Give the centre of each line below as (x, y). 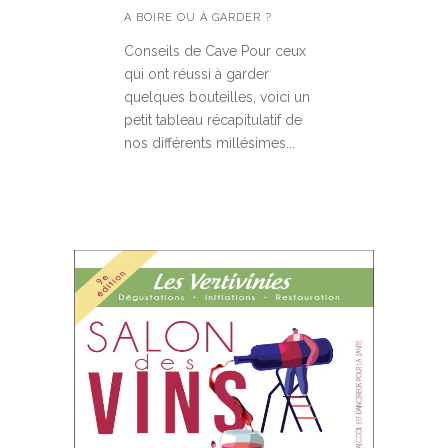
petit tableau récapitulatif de (213, 119)
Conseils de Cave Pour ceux (215, 50)
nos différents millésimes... (209, 142)
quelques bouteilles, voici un (217, 96)
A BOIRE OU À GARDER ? (198, 17)
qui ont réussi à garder (196, 73)
